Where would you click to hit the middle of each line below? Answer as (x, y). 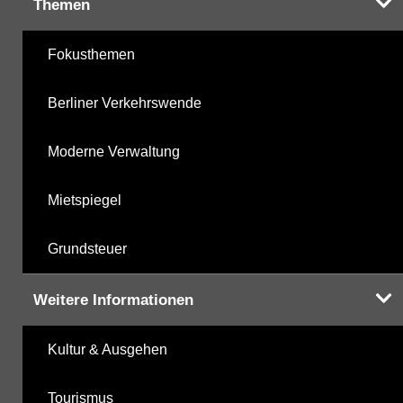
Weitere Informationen (113, 300)
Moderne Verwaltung (114, 151)
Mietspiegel (85, 200)
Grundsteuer (87, 248)
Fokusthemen (91, 54)
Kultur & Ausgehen (107, 349)
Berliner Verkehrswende (125, 103)
